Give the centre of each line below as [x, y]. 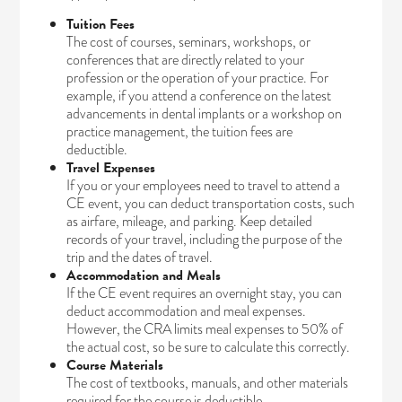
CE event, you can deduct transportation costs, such [211, 203]
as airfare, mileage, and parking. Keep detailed [190, 221]
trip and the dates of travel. [140, 257]
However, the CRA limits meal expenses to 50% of [205, 328]
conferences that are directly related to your [186, 59]
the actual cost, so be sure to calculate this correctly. [209, 346]
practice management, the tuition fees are [180, 131]
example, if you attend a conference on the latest [199, 95]
